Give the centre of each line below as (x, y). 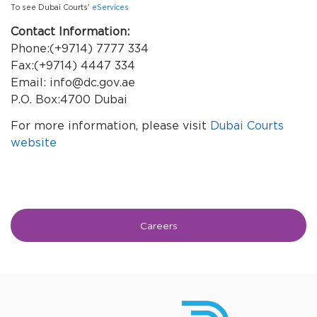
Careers (158, 226)
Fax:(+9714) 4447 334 (73, 67)
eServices (110, 8)
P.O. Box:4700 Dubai (69, 100)
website (34, 144)
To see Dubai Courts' (51, 8)
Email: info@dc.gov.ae (73, 83)
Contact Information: (70, 33)
